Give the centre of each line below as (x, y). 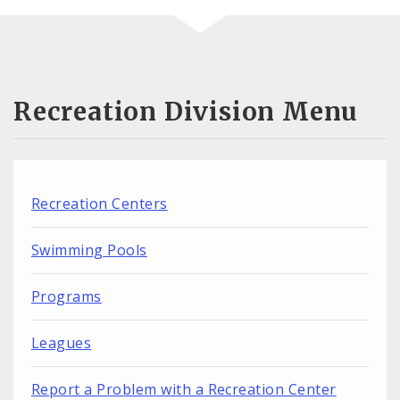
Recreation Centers (100, 204)
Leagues (62, 343)
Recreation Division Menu (186, 112)
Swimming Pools (89, 250)
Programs (67, 297)
